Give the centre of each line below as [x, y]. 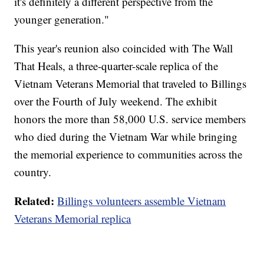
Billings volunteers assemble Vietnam [142, 201]
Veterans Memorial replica [73, 219]
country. [33, 172]
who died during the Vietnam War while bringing [126, 137]
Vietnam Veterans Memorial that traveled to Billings [131, 84]
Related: [34, 201]
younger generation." [62, 19]
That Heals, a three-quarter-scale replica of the [116, 66]
